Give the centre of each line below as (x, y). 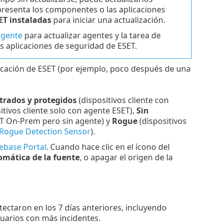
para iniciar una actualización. (108, 20)
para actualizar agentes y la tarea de (91, 36)
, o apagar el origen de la (126, 158)
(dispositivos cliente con (122, 100)
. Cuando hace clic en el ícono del (108, 147)
